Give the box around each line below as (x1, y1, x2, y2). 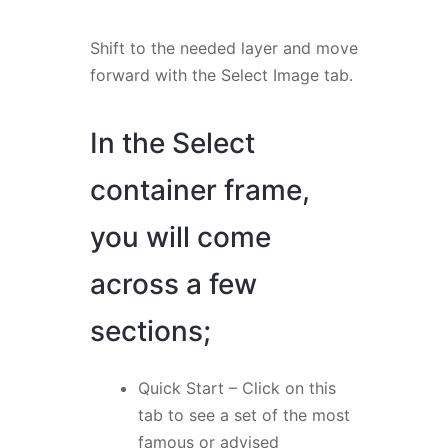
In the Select (89, 126, 255, 161)
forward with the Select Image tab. (89, 65, 353, 86)
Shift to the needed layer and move (89, 38, 358, 59)
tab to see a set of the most (137, 405, 350, 426)
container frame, (89, 173, 310, 208)
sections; (89, 314, 218, 349)
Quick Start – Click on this (137, 378, 336, 399)
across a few (89, 267, 257, 302)
